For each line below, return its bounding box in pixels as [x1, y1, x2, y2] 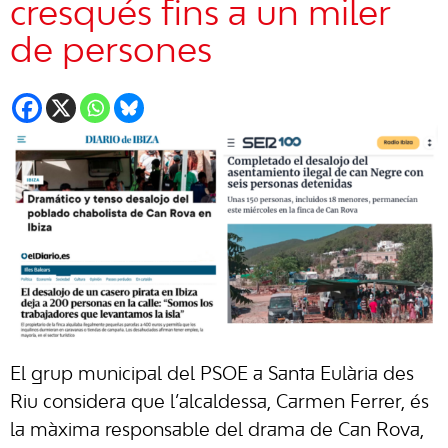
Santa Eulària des [268, 365, 414, 384]
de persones [10, 35, 212, 69]
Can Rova [338, 421, 420, 440]
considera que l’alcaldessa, [43, 393, 276, 412]
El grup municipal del [10, 365, 200, 384]
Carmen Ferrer [276, 393, 401, 412]
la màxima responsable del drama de [10, 421, 338, 440]
